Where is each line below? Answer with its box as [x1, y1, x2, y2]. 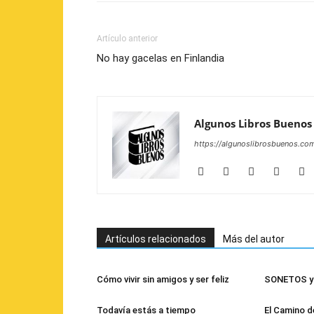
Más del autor [223, 233, 285, 245]
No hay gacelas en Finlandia [97, 52, 224, 65]
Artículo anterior [97, 34, 158, 44]
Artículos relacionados [105, 233, 206, 245]
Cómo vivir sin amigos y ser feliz [97, 274, 229, 285]
